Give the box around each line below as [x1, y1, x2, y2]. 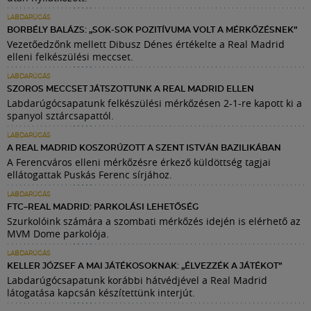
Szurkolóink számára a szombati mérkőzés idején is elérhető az [7, 214, 301, 228]
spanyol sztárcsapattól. [7, 108, 114, 122]
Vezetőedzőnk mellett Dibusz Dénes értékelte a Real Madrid [7, 37, 285, 51]
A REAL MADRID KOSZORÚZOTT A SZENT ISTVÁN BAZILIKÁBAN [7, 143, 281, 152]
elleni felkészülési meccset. [7, 49, 133, 63]
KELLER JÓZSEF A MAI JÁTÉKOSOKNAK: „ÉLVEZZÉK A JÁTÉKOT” [7, 261, 282, 270]
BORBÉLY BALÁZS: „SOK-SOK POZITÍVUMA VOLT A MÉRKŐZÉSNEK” [7, 25, 297, 34]
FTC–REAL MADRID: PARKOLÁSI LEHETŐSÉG [7, 202, 199, 211]
